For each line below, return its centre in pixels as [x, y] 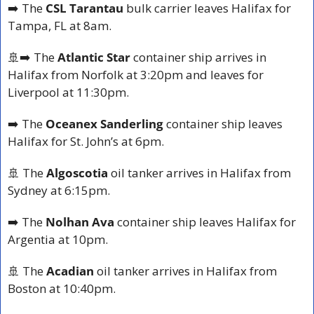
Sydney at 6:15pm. [59, 190]
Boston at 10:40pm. [62, 288]
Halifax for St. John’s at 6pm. [86, 141]
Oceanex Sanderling [104, 123]
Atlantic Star [94, 57]
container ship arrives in [198, 57]
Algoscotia [77, 172]
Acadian [70, 271]
